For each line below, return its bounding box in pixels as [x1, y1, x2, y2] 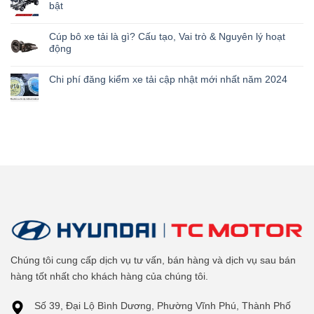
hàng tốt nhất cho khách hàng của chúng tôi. [11, 271, 208, 282]
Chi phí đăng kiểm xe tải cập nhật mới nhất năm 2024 [49, 73, 287, 85]
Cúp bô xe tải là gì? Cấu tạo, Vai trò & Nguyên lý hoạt [49, 30, 285, 42]
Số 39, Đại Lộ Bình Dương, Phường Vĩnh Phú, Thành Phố [34, 300, 292, 312]
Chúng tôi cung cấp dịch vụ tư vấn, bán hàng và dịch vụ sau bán [11, 254, 296, 266]
